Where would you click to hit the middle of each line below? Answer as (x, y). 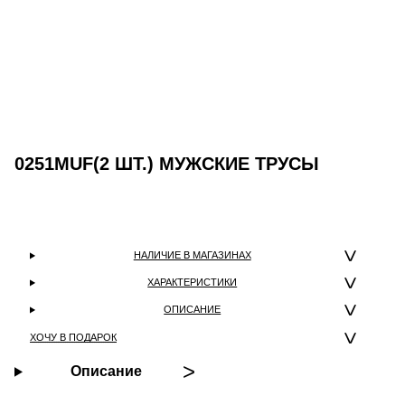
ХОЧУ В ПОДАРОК (73, 338)
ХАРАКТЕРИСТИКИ (193, 283)
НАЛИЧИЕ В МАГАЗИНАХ (192, 255)
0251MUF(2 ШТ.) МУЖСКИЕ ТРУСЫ (167, 164)
